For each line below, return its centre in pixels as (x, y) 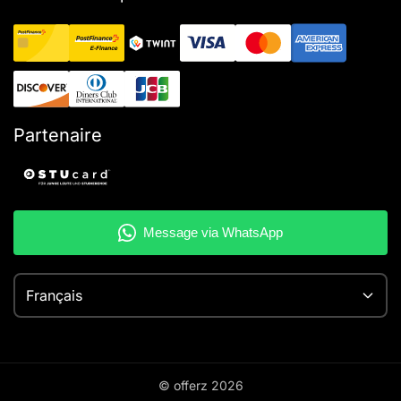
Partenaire (58, 136)
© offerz (184, 385)
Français (54, 295)
